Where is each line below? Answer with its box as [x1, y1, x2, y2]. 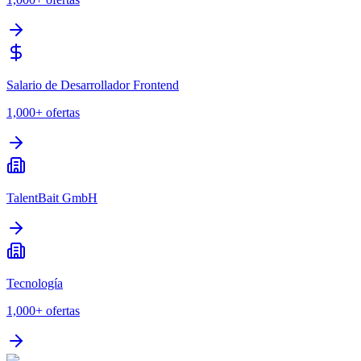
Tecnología [6, 276, 63, 290]
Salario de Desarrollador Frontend [6, 77, 179, 92]
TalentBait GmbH [6, 190, 98, 205]
